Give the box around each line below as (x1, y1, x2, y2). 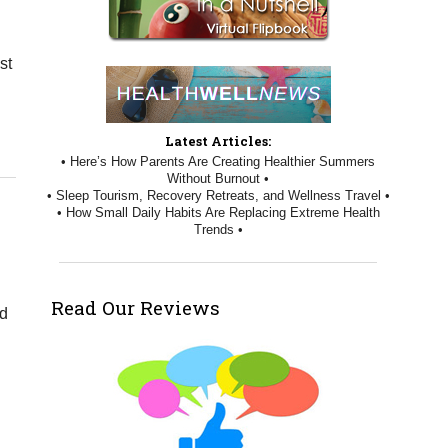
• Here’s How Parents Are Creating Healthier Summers (61, 153, 376, 169)
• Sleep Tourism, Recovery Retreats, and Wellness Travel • (46, 187, 390, 203)
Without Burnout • (167, 170, 270, 186)
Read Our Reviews (50, 295, 220, 321)
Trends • (193, 221, 243, 237)
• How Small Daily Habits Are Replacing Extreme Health (56, 204, 380, 220)
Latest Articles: (165, 133, 272, 150)
